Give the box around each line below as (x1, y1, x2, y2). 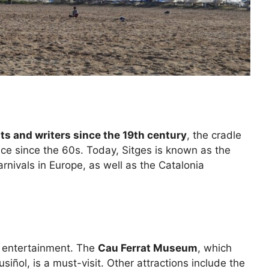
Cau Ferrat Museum (98, 241, 198, 254)
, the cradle (187, 129, 241, 142)
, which (198, 241, 232, 254)
